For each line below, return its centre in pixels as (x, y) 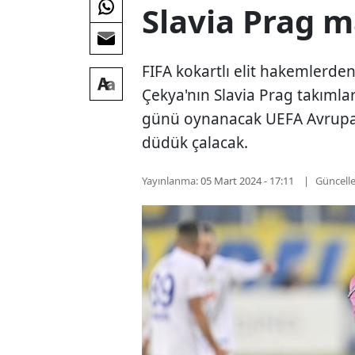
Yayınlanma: (170, 180)
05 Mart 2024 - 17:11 (248, 180)
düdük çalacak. (195, 142)
